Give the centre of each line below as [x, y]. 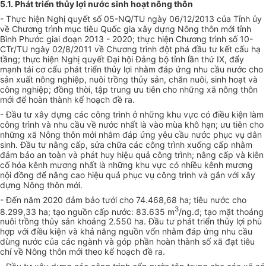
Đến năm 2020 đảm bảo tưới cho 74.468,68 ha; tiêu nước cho [126, 199]
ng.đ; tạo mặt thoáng [223, 211]
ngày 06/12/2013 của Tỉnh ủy [205, 18]
